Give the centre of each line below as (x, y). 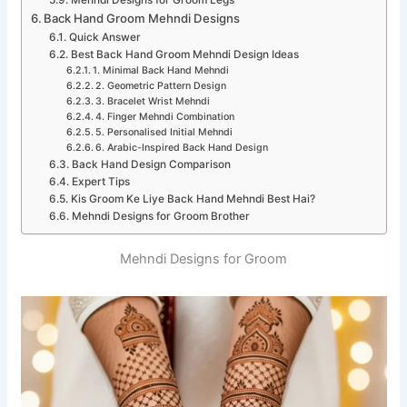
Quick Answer (104, 38)
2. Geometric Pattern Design (161, 86)
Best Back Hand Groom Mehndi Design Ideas (184, 55)
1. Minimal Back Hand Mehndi (161, 71)
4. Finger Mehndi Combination (165, 117)
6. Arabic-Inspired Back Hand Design (182, 148)
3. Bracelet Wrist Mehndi (153, 102)
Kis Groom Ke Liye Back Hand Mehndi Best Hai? (193, 199)
